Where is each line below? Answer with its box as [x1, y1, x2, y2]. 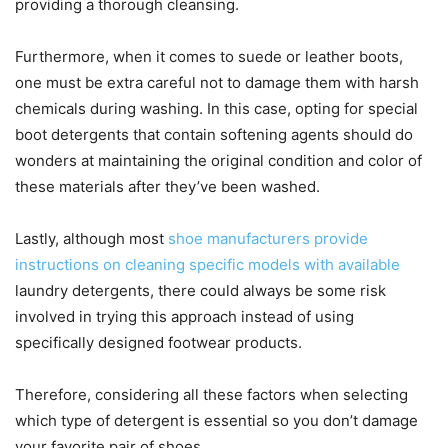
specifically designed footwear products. [15, 332, 302, 352]
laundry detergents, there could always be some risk [15, 280, 386, 300]
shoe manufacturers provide [168, 228, 368, 248]
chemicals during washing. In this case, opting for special [15, 98, 418, 118]
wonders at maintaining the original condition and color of [15, 150, 422, 170]
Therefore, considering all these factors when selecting [15, 384, 408, 404]
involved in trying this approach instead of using [15, 306, 354, 326]
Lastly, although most [15, 228, 168, 248]
